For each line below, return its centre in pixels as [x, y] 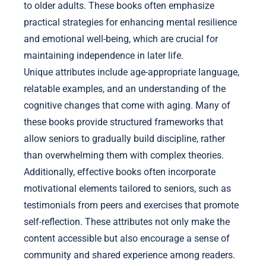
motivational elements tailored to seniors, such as [127, 189]
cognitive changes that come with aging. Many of [127, 106]
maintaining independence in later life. [104, 56]
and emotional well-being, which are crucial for [121, 39]
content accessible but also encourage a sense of [127, 239]
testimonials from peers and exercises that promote [131, 205]
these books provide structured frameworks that [123, 122]
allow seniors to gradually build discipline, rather [124, 139]
